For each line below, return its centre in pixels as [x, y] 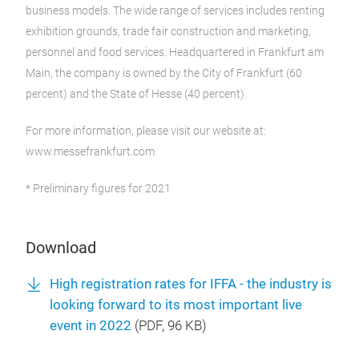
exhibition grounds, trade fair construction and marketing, [168, 31]
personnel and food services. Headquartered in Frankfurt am [175, 52]
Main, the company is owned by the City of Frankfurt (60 [164, 73]
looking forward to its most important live [176, 305]
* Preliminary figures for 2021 [98, 188]
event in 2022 [91, 325]
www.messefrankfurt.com [90, 151]
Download [61, 247]
